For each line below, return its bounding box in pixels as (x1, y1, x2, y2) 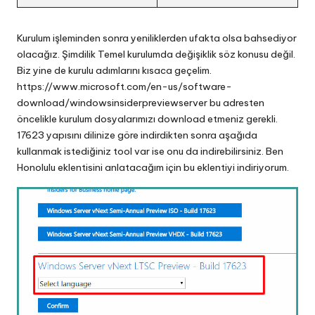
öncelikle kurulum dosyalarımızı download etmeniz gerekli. (17, 112, 278, 126)
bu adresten (207, 96, 264, 110)
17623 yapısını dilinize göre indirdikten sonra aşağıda (17, 129, 257, 142)
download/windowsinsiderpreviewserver (17, 96, 207, 110)
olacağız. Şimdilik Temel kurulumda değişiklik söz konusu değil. (17, 48, 295, 61)
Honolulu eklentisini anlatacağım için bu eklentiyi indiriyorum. (17, 161, 289, 174)
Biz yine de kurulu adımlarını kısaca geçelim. (17, 64, 214, 77)
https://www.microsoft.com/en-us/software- (17, 80, 232, 94)
